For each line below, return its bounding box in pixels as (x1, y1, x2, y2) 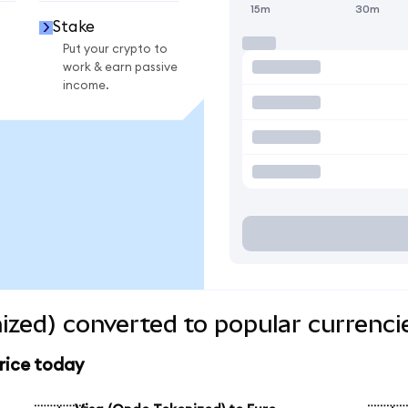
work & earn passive (63, 60, 178, 74)
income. (63, 78, 109, 92)
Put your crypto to (63, 42, 168, 56)
